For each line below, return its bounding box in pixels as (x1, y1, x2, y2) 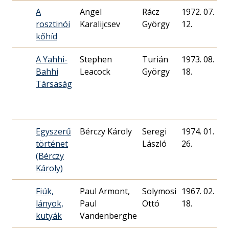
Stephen (80, 54, 112, 65)
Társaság (36, 78, 72, 90)
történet (36, 138, 68, 150)
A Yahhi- (36, 54, 67, 65)
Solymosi (142, 186, 176, 197)
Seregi (142, 126, 167, 138)
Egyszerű (36, 126, 71, 138)
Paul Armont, (80, 186, 130, 197)
